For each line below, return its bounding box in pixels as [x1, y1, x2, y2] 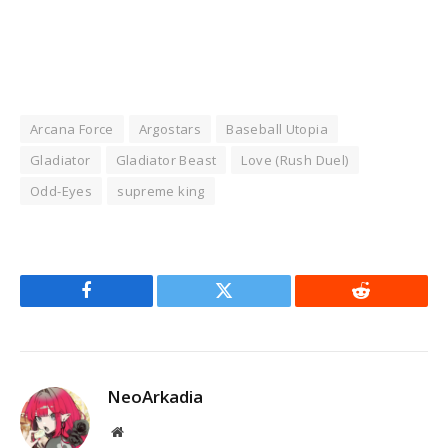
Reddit [359, 296, 408, 315]
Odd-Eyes [30, 181, 93, 200]
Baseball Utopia [226, 119, 329, 138]
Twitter [222, 296, 275, 315]
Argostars [138, 119, 202, 138]
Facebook [85, 296, 156, 315]
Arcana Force [30, 119, 114, 138]
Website [122, 423, 167, 438]
